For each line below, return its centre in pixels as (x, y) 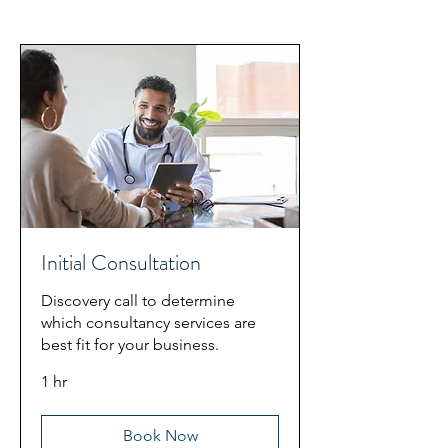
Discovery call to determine (138, 301)
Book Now (160, 436)
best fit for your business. (130, 345)
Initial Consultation (121, 263)
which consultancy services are (148, 323)
